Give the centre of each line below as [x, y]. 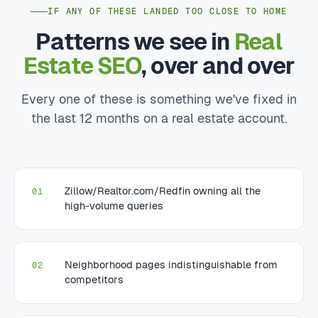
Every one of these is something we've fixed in [159, 99]
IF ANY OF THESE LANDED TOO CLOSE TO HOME [168, 11]
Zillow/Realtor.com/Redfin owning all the [163, 191]
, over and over [218, 66]
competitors [94, 280]
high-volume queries [114, 206]
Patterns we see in [135, 42]
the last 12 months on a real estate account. [159, 118]
